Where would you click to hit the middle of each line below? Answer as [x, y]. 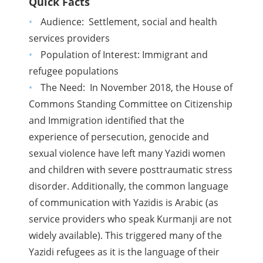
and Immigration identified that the [107, 121]
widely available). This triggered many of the [126, 236]
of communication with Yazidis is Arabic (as [124, 203]
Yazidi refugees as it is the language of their [124, 252]
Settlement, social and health [153, 22]
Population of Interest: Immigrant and [124, 55]
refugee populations [74, 71]
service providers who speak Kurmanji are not [131, 219]
